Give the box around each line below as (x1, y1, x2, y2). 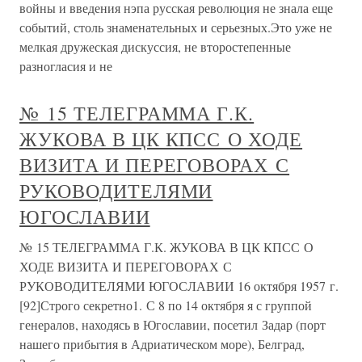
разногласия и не (19, 57, 112, 74)
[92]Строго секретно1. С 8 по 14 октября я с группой (19, 297, 312, 314)
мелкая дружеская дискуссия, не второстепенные (19, 38, 291, 55)
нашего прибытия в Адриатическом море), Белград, (19, 335, 305, 352)
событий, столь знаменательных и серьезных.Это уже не (19, 19, 332, 36)
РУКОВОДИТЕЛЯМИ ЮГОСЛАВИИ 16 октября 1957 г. (19, 277, 339, 294)
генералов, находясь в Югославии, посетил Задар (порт (19, 316, 326, 333)
